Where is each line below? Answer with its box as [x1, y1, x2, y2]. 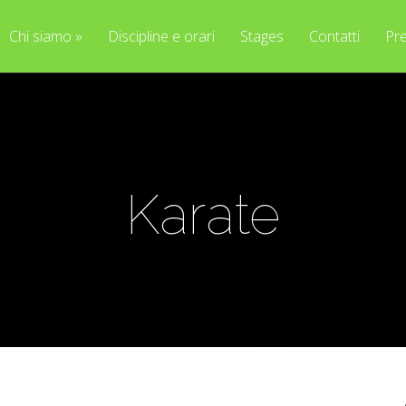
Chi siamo [8, 26, 72, 46]
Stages [239, 26, 284, 46]
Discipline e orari [107, 26, 215, 46]
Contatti [308, 26, 360, 46]
